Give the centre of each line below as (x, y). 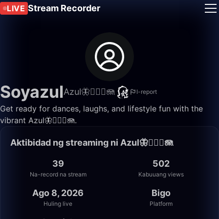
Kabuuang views (161, 174)
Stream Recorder (64, 8)
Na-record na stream (58, 174)
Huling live (58, 204)
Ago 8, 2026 (58, 193)
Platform (161, 204)
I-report (147, 92)
